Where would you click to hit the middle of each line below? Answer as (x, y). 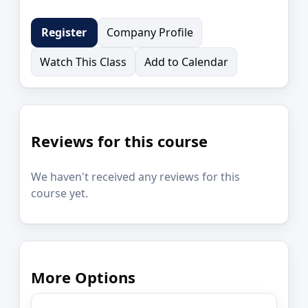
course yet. (59, 193)
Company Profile (150, 32)
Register (64, 33)
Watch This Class (83, 62)
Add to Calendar (186, 62)
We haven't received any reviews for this (135, 176)
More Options (83, 277)
